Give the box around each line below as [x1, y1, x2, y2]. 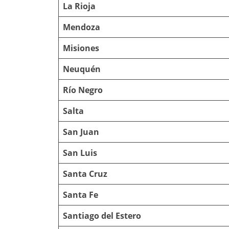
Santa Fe [63, 189, 98, 200]
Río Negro [63, 84, 103, 96]
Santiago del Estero [63, 210, 141, 221]
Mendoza [63, 21, 100, 33]
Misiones [63, 42, 99, 54]
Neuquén [63, 63, 101, 75]
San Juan [63, 126, 99, 138]
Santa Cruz [63, 168, 107, 179]
